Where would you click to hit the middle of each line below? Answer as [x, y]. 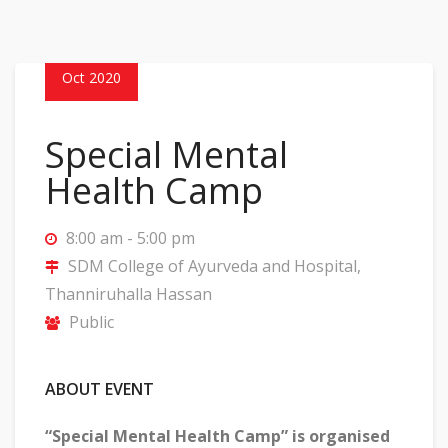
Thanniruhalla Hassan [128, 294]
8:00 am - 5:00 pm [128, 238]
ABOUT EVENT [99, 389]
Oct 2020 [91, 77]
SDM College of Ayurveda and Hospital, [212, 266]
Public [89, 322]
